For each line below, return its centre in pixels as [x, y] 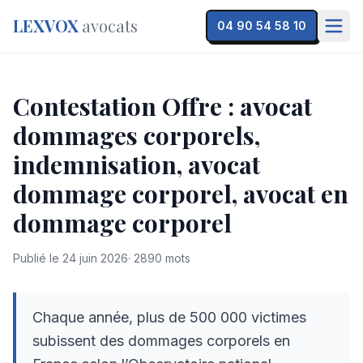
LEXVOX [46, 26]
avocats [110, 26]
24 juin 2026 [95, 258]
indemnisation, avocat [137, 164]
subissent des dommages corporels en [161, 341]
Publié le [38, 258]
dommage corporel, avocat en [181, 194]
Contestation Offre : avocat [162, 106]
